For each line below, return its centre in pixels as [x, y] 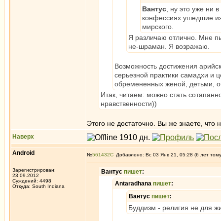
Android [23, 153]
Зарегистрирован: [34, 170]
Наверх [23, 137]
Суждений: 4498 [32, 181]
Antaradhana [134, 184]
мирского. [158, 27]
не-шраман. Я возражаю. [169, 46]
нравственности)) [129, 104]
